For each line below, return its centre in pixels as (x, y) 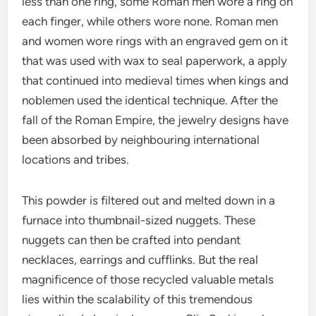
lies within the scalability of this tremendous (138, 299)
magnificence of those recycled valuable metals (148, 279)
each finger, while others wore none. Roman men (150, 21)
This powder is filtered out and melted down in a (149, 200)
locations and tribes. (76, 159)
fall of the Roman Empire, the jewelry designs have (156, 120)
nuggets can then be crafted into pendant (132, 240)
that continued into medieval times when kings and (156, 80)
